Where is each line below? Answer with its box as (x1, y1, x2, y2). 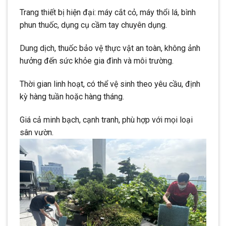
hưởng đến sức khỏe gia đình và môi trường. (20, 56, 174, 66)
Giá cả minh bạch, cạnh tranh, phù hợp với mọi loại (20, 115, 193, 125)
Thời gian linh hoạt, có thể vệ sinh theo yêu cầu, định (20, 79, 200, 89)
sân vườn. (20, 127, 53, 137)
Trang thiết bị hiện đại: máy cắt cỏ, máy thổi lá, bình (20, 8, 196, 18)
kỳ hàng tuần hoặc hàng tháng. (20, 91, 124, 101)
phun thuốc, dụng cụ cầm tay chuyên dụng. (20, 20, 167, 30)
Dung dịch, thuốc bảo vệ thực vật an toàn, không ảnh (20, 43, 200, 53)
